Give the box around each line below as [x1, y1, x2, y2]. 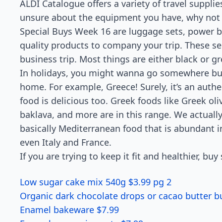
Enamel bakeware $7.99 [20, 204, 119, 216]
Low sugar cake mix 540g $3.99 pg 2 [20, 176, 171, 188]
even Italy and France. [20, 136, 111, 148]
